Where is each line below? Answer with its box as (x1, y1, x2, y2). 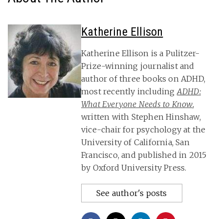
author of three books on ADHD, (81, 74, 205, 84)
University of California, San (81, 137, 190, 148)
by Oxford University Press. (81, 163, 187, 173)
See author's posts (96, 188, 167, 198)
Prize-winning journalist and (81, 61, 195, 71)
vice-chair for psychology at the (81, 125, 206, 135)
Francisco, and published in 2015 (81, 150, 207, 160)
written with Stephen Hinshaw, (81, 112, 201, 122)
